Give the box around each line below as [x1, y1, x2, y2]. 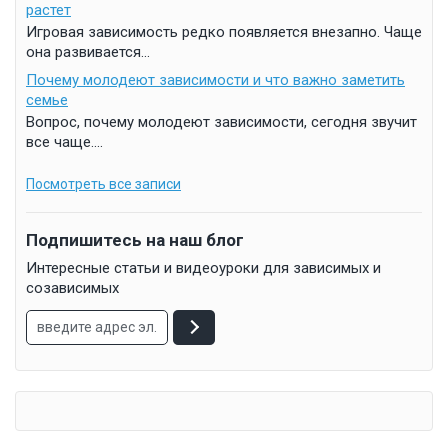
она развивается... [26, 43, 150, 62]
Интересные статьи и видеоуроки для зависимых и [26, 258, 381, 277]
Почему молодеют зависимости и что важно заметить [26, 71, 405, 90]
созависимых [26, 278, 119, 297]
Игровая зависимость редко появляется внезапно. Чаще [26, 23, 422, 42]
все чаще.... [26, 133, 103, 152]
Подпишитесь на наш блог [26, 229, 244, 250]
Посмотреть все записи [26, 175, 181, 192]
